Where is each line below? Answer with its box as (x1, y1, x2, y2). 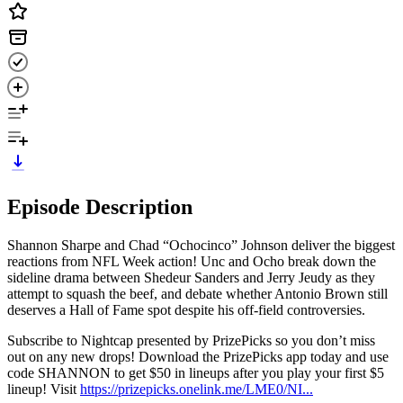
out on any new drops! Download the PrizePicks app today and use (7, 348, 389, 364)
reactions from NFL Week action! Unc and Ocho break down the (7, 253, 376, 269)
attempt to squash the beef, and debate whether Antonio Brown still (7, 285, 388, 301)
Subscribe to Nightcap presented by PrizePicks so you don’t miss (7, 332, 375, 348)
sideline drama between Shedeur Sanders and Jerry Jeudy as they (7, 269, 375, 285)
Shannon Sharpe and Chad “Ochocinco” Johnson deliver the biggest (7, 237, 395, 253)
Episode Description (7, 194, 193, 219)
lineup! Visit (7, 381, 80, 397)
